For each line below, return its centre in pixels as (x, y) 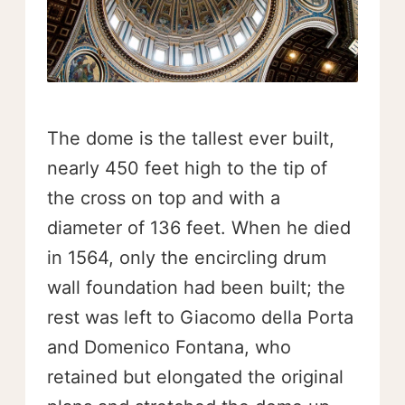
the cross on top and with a (164, 198)
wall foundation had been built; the (196, 287)
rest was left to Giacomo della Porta (200, 317)
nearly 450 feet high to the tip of (187, 168)
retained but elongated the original (195, 377)
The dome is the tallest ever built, (191, 138)
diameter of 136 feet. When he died (199, 228)
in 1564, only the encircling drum (187, 258)
